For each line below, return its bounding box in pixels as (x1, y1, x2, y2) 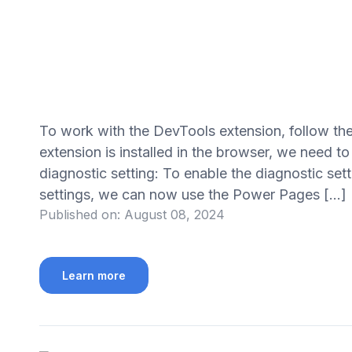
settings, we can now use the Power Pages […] (38, 186, 346, 203)
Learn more (61, 269, 126, 283)
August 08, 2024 (123, 207, 225, 222)
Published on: (38, 207, 120, 222)
